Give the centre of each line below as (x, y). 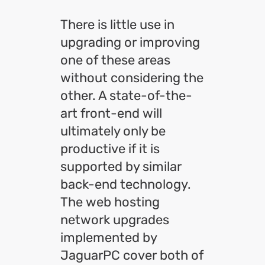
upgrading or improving (130, 42)
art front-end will (111, 113)
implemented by (109, 237)
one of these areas (115, 60)
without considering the (132, 78)
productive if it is (110, 149)
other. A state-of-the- (126, 96)
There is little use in (117, 25)
